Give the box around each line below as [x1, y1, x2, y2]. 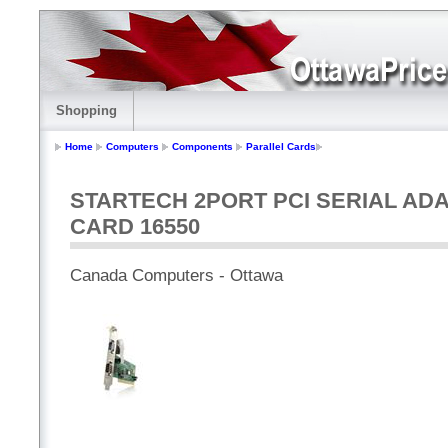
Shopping [56, 103, 117, 118]
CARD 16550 [70, 214, 200, 240]
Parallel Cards [246, 141, 316, 153]
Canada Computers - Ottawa [70, 266, 283, 286]
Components [172, 141, 233, 153]
